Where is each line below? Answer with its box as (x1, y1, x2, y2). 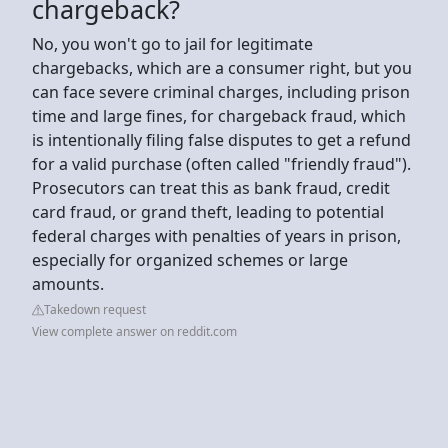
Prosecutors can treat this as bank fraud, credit (32, 176, 390, 199)
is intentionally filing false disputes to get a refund (32, 128, 411, 151)
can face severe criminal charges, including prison (32, 80, 410, 103)
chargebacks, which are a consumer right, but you (32, 56, 412, 79)
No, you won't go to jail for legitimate (32, 32, 313, 55)
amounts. (32, 272, 108, 295)
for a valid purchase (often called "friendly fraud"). (32, 152, 411, 175)
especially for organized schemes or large (32, 248, 348, 271)
